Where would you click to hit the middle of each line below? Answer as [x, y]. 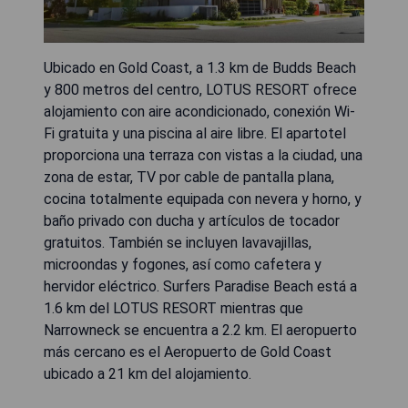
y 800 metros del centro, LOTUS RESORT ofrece [200, 89]
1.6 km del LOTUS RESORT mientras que [173, 308]
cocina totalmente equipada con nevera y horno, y [203, 199]
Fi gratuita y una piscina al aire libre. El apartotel [195, 133]
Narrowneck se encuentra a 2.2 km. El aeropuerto [200, 330]
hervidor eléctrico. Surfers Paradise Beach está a [200, 286]
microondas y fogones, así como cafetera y [183, 264]
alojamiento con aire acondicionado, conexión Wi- [199, 111]
